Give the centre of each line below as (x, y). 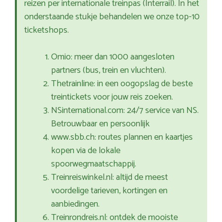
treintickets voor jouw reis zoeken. (112, 97)
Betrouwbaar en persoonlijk (100, 124)
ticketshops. (47, 30)
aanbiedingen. (75, 204)
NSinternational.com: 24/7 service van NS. (125, 111)
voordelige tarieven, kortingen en (109, 191)
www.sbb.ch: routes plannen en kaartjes (122, 138)
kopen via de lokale (86, 151)
